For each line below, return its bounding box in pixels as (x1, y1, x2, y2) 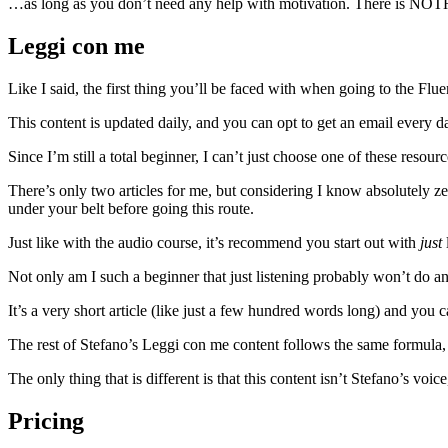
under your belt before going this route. (8, 200, 254, 218)
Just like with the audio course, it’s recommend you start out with (8, 234, 420, 252)
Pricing (8, 407, 84, 434)
